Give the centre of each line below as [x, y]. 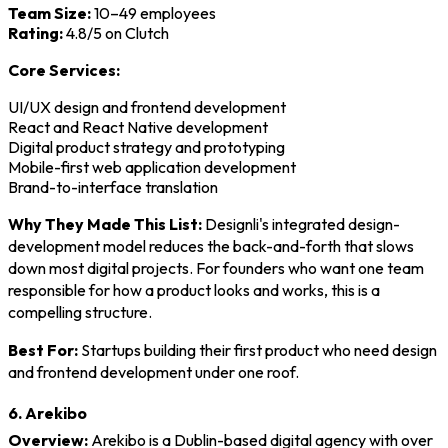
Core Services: [64, 69]
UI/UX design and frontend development [147, 106]
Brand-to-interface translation [113, 186]
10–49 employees [153, 12]
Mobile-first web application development [152, 166]
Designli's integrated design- [301, 223]
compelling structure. [80, 311]
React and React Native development [138, 126]
